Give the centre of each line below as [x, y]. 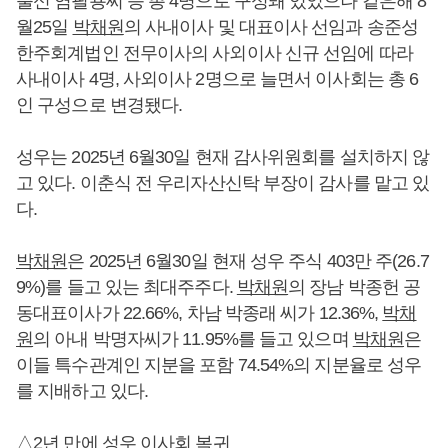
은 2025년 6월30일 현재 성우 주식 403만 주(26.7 [248, 261]
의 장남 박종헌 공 [354, 287]
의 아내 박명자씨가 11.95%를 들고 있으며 [193, 339]
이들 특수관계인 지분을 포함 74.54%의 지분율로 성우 [219, 365]
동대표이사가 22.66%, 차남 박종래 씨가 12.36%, [199, 313]
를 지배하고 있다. [82, 391]
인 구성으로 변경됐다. [99, 105]
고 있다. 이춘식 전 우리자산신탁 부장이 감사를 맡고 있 [223, 183]
